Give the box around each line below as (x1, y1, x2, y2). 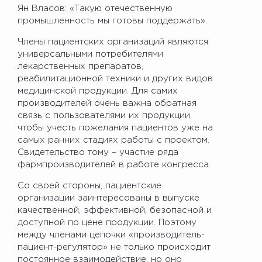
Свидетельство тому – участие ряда (18, 148, 178, 156)
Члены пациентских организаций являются (18, 37, 208, 46)
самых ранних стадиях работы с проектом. (18, 136, 209, 144)
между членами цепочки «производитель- (18, 230, 205, 239)
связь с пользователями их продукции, (18, 111, 192, 119)
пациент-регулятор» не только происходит (18, 243, 211, 251)
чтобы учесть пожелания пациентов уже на (18, 123, 213, 132)
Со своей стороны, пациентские (18, 181, 161, 189)
